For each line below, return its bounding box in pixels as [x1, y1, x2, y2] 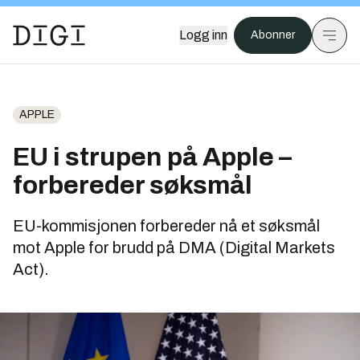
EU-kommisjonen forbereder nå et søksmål [13, 217, 320, 235]
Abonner [251, 29, 295, 41]
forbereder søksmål [13, 171, 252, 199]
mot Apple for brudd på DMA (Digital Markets [13, 239, 335, 256]
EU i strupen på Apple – [13, 143, 292, 171]
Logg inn [179, 28, 227, 42]
